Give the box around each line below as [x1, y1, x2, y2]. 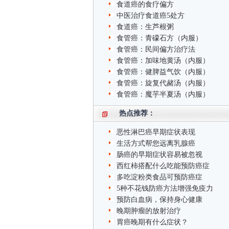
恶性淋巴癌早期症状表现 [117, 128, 195, 136]
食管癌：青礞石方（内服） [117, 34, 202, 42]
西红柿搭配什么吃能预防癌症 [117, 162, 210, 170]
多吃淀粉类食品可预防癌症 [117, 173, 202, 181]
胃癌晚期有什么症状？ [117, 218, 188, 226]
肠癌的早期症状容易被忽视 [117, 151, 202, 158]
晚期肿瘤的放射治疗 [117, 207, 181, 215]
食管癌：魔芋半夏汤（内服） [117, 90, 210, 98]
